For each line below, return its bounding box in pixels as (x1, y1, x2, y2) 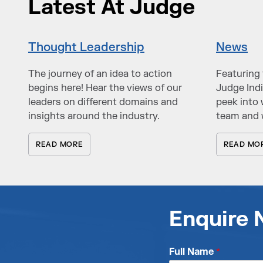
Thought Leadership (28, 39, 144, 55)
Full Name (169, 246, 216, 258)
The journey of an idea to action (28, 67, 172, 80)
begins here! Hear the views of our (28, 81, 182, 94)
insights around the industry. (28, 109, 160, 122)
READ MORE (36, 140, 83, 150)
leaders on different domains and (28, 95, 178, 108)
